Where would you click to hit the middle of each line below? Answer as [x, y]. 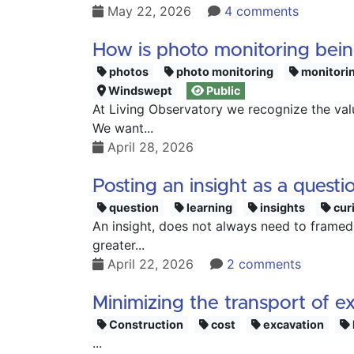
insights [282, 207]
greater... [119, 245]
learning [209, 207]
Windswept [139, 90]
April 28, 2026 [149, 147]
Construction [145, 324]
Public [222, 90]
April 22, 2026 [151, 264]
